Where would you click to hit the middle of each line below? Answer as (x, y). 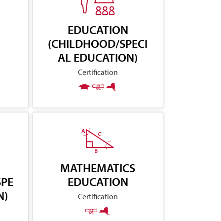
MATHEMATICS (98, 167)
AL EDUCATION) (98, 57)
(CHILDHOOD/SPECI (98, 43)
